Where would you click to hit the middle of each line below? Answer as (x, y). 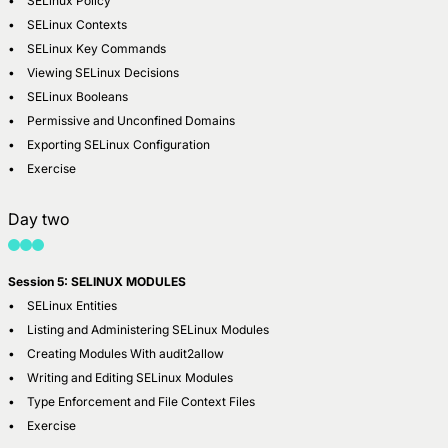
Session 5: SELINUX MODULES (97, 281)
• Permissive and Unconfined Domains (121, 120)
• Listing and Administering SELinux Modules (138, 329)
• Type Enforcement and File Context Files (131, 401)
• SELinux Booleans (69, 96)
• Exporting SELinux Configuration (109, 144)
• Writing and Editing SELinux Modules (120, 377)
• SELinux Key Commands (88, 48)
